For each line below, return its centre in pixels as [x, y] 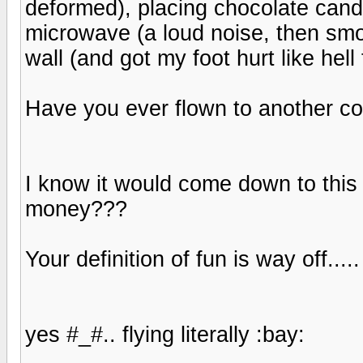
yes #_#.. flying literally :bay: [165, 334]
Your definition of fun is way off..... [192, 259]
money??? [76, 209]
